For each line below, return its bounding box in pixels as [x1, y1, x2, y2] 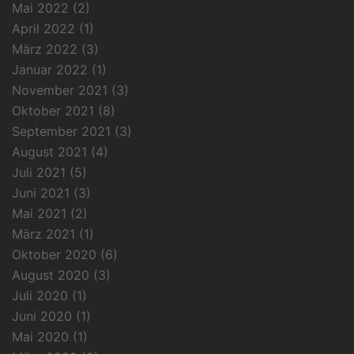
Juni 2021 [12, 184, 70, 201]
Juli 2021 [12, 164, 66, 180]
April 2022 [12, 20, 75, 36]
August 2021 [12, 143, 87, 160]
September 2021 [12, 122, 111, 139]
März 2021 [12, 225, 75, 242]
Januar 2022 [12, 61, 88, 77]
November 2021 [12, 81, 107, 98]
